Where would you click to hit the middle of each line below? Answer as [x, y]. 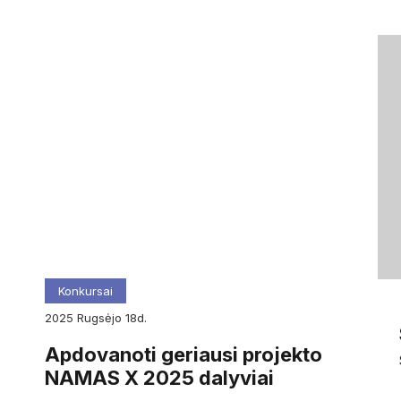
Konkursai [85, 291]
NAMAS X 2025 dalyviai [159, 378]
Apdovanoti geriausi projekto [183, 355]
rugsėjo [104, 318]
